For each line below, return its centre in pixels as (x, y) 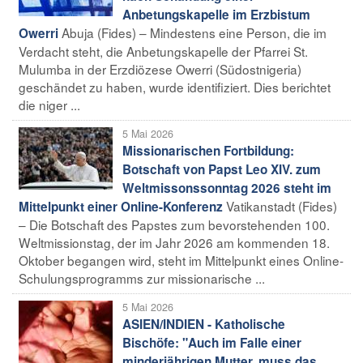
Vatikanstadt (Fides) (282, 205)
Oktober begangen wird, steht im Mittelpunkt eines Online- (181, 260)
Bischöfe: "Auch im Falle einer (212, 342)
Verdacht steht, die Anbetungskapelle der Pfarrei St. (163, 51)
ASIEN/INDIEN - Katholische (204, 324)
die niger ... (49, 104)
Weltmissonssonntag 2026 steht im (227, 188)
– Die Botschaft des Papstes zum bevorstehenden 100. (174, 224)
